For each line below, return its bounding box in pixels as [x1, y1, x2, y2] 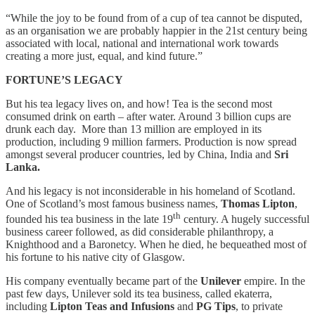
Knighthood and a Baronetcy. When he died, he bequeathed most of [6, 238, 307, 251]
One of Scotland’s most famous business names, [6, 197, 221, 210]
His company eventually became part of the [6, 275, 200, 288]
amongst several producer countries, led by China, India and [6, 148, 274, 160]
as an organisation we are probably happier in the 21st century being [6, 24, 307, 37]
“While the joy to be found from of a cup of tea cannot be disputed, [6, 11, 302, 24]
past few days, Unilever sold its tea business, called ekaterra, [6, 288, 272, 300]
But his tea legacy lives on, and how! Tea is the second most [6, 97, 272, 110]
